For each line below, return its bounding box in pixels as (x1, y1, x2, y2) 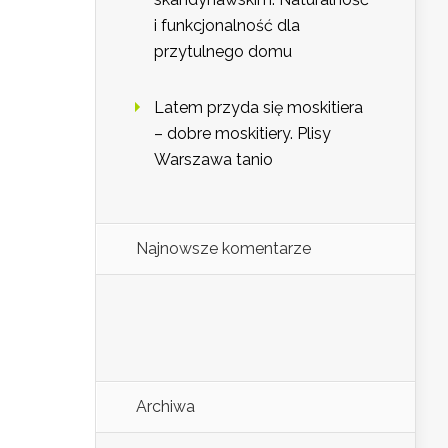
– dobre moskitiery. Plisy (154, 124, 331, 144)
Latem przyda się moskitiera (154, 98, 363, 118)
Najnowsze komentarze (136, 239, 311, 259)
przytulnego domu (154, 42, 292, 62)
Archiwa (136, 397, 195, 417)
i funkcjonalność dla (154, 16, 300, 36)
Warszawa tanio (154, 150, 273, 170)
